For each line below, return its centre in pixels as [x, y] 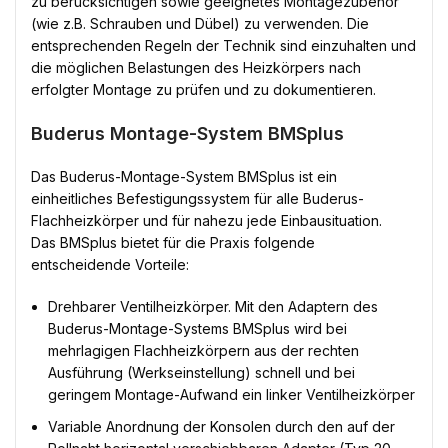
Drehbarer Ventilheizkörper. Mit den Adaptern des [213, 307]
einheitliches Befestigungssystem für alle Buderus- [197, 199]
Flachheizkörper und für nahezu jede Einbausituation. [206, 221]
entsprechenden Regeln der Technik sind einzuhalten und [223, 46]
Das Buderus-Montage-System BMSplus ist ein [184, 177]
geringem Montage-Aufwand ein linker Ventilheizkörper [231, 395]
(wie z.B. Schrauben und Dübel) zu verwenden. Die [200, 24]
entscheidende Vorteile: [110, 265]
